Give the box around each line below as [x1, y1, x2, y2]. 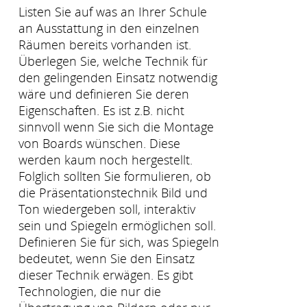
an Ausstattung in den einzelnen [19, 20, 199, 37]
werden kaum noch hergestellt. [19, 151, 193, 169]
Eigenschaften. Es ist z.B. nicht [19, 102, 184, 119]
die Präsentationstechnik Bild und [19, 184, 208, 201]
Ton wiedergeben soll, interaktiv [19, 201, 195, 218]
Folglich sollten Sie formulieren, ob [19, 168, 211, 185]
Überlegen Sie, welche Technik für [19, 53, 208, 70]
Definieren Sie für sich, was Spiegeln [19, 234, 219, 251]
